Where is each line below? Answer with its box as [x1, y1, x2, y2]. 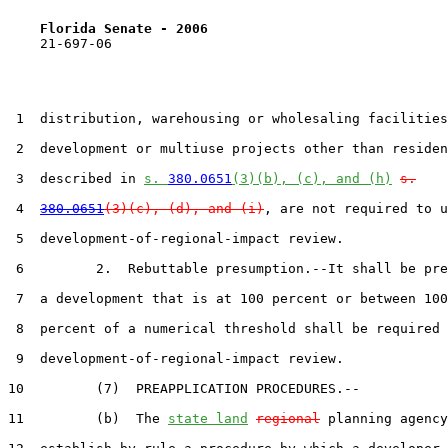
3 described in [8, 170, 144, 186]
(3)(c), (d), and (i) [104, 200, 264, 216]
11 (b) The [8, 410, 168, 426]
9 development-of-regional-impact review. [8, 350, 344, 366]
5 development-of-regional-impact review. [8, 230, 344, 246]
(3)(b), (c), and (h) [232, 170, 392, 186]
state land [168, 410, 248, 426]
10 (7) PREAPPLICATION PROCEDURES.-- [8, 380, 360, 396]
